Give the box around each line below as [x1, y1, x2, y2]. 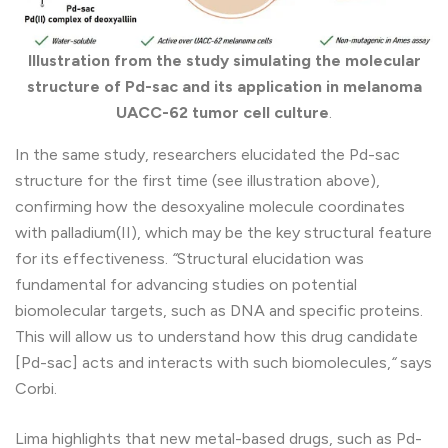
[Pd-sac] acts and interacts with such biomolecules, [15, 353, 391, 373]
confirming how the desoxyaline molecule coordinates [15, 197, 405, 217]
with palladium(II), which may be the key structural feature [15, 223, 432, 243]
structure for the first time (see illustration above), [15, 171, 380, 191]
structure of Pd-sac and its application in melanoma [26, 77, 422, 97]
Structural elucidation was [177, 249, 364, 269]
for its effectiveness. [15, 249, 172, 269]
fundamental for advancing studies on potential [15, 275, 357, 295]
